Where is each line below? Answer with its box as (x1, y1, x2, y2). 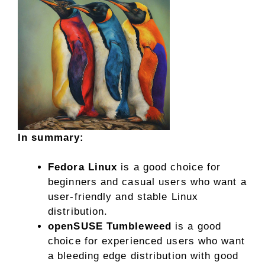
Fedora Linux (48, 161, 118, 173)
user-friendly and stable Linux (48, 191, 199, 203)
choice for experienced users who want (48, 235, 245, 247)
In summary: (18, 131, 85, 143)
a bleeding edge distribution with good (48, 250, 238, 262)
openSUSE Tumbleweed (48, 221, 172, 232)
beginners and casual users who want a (48, 176, 247, 188)
